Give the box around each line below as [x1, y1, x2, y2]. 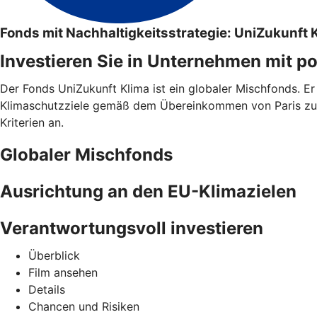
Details [28, 282, 65, 296]
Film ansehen [28, 265, 98, 279]
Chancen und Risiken [28, 299, 139, 313]
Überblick [28, 248, 80, 263]
